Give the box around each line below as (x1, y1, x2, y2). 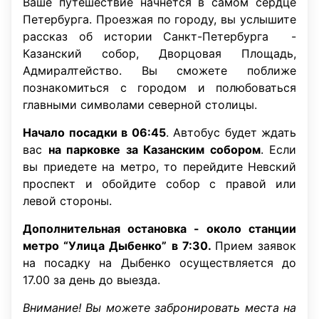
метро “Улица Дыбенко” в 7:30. (23, 239, 215, 253)
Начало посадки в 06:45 (23, 125, 166, 140)
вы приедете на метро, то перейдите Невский (23, 159, 296, 174)
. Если (260, 142, 296, 157)
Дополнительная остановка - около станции (23, 221, 296, 236)
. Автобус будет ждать (165, 125, 296, 140)
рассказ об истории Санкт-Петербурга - (23, 29, 296, 43)
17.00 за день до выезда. (23, 273, 160, 287)
